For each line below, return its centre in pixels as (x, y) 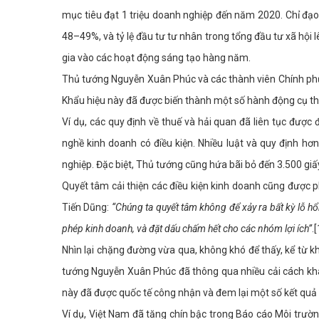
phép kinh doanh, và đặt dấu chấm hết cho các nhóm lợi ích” (187, 229)
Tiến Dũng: (87, 208)
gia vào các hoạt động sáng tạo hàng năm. (156, 58)
